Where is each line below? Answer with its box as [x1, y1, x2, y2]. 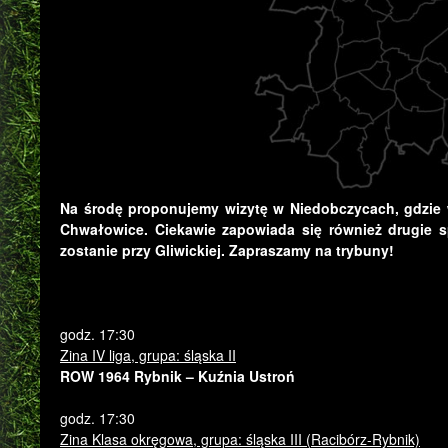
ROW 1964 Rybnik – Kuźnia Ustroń [60, 366, 295, 386]
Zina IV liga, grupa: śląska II [60, 345, 236, 365]
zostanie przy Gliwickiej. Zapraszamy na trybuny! [60, 240, 394, 260]
